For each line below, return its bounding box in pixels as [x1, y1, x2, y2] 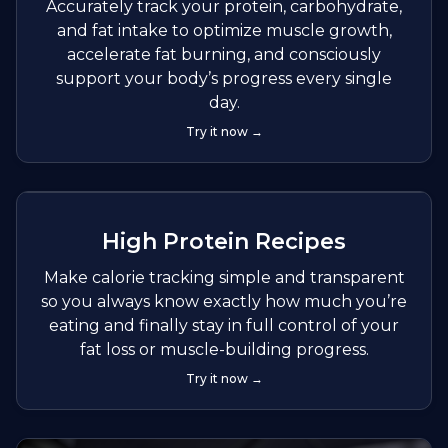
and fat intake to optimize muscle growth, [56, 21, 392, 41]
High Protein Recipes [102, 228, 346, 256]
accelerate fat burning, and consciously [67, 45, 381, 65]
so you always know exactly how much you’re [41, 292, 407, 312]
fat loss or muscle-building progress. [79, 340, 369, 360]
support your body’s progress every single [56, 69, 392, 89]
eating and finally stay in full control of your [49, 316, 399, 336]
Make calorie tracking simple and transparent [43, 268, 405, 288]
